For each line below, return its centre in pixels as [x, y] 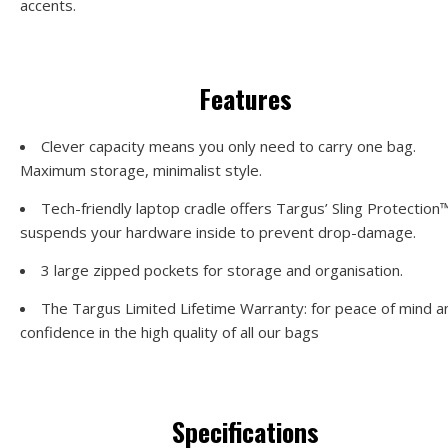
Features [245, 98]
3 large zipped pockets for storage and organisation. [222, 270]
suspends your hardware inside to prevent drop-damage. [218, 232]
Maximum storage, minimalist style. [141, 170]
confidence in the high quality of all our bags [169, 332]
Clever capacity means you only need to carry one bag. [228, 146]
